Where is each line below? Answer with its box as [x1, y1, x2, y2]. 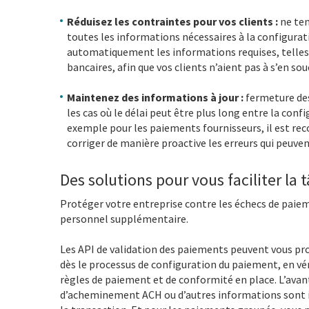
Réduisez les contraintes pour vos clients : [67, 14, 280, 28]
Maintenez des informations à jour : [67, 90, 246, 104]
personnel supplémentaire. [60, 211, 188, 226]
